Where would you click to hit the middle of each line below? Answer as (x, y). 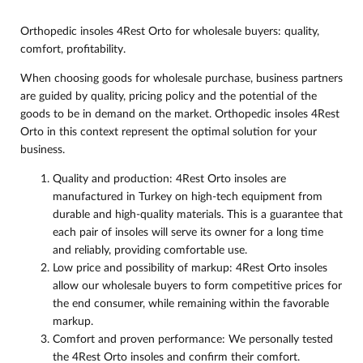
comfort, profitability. (73, 49)
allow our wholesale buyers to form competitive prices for (197, 286)
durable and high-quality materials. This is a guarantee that (198, 215)
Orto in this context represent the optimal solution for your (169, 132)
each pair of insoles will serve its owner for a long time (188, 233)
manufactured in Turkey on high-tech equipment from (188, 197)
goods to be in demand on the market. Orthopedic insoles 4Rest (180, 114)
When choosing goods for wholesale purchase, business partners (181, 79)
